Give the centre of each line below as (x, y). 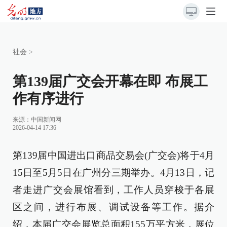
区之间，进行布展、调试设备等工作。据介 (113, 207)
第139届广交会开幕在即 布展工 (110, 81)
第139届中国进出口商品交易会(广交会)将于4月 (113, 155)
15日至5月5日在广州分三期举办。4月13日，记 (113, 173)
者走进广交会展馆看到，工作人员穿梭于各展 (113, 190)
